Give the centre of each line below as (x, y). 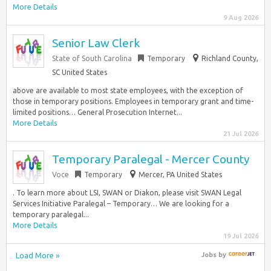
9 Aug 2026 (241, 18)
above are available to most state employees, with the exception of (128, 90)
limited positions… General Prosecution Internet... (97, 112)
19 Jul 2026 (241, 236)
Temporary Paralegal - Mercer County (151, 159)
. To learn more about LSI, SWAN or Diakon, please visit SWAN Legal (127, 193)
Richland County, (230, 58)
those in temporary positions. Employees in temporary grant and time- (133, 101)
